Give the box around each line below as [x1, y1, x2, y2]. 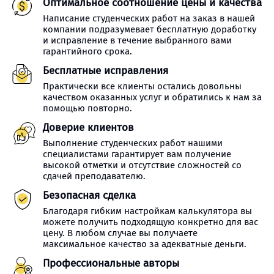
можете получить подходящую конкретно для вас [43, 217, 258, 228]
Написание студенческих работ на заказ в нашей [43, 13, 255, 24]
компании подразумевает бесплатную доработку [43, 24, 256, 35]
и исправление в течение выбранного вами [43, 35, 232, 46]
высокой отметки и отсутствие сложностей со [43, 160, 242, 171]
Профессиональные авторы [43, 257, 179, 270]
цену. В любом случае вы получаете [43, 228, 198, 239]
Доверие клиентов [43, 121, 134, 134]
